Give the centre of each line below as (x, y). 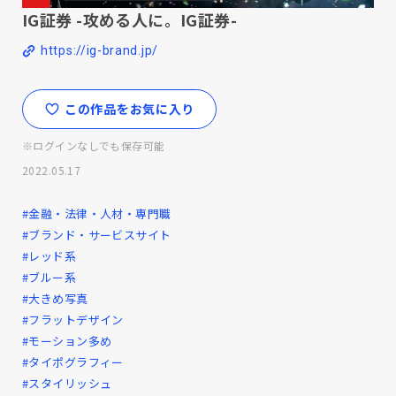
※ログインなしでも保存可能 (94, 145)
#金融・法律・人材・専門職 (97, 213)
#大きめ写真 (55, 298)
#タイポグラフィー (73, 362)
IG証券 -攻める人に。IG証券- (130, 20)
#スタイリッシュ (67, 383)
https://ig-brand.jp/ (99, 51)
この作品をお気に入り (129, 108)
